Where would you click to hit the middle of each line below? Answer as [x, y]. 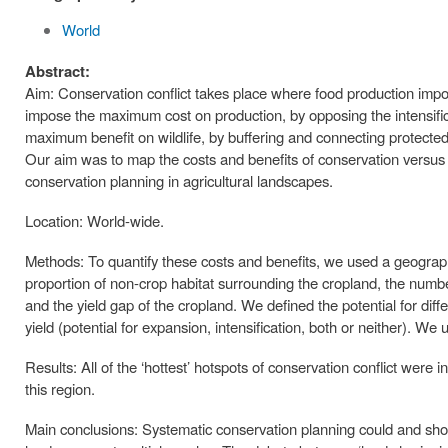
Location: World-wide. [94, 221]
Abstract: [59, 71]
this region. [60, 389]
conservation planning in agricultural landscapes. [179, 181]
